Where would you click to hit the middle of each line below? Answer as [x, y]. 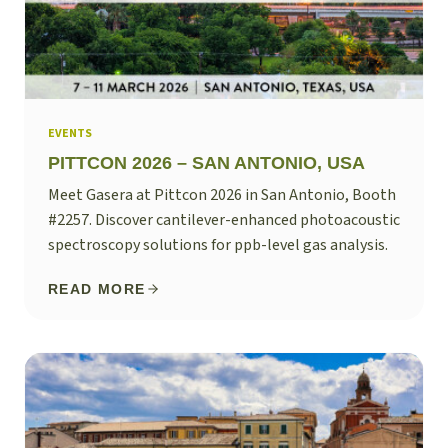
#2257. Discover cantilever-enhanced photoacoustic [224, 219]
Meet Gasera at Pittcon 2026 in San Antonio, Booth [222, 194]
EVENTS [70, 133]
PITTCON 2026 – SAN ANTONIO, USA [206, 162]
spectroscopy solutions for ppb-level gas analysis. [218, 244]
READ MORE [97, 288]
